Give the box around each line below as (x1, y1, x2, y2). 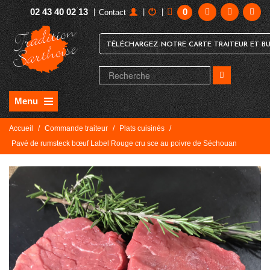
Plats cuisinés (119, 124, 165, 133)
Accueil (9, 124, 33, 133)
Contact (99, 8, 126, 17)
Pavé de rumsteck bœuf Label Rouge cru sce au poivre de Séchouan (11, 139, 237, 148)
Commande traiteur (45, 124, 108, 133)
